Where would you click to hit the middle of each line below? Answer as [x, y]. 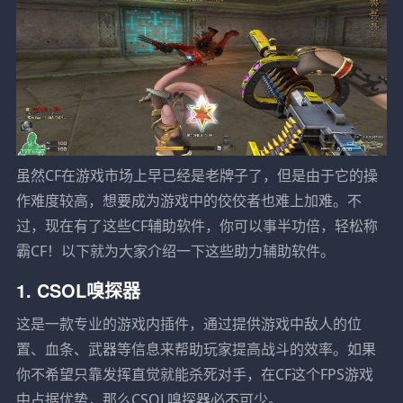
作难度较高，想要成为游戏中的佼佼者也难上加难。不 [188, 200]
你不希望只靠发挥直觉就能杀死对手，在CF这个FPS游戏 [194, 374]
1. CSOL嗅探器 [78, 290]
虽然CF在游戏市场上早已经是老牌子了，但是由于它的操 [197, 175]
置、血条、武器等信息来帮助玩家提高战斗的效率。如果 [196, 349]
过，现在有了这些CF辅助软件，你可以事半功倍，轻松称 [197, 225]
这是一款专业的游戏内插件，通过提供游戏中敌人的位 [188, 323]
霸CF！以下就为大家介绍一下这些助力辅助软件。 [175, 251]
